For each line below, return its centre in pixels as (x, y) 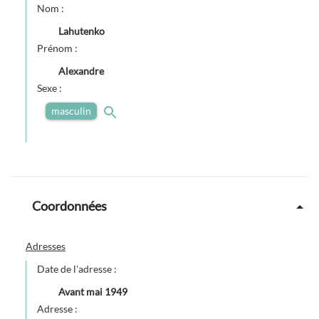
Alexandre (81, 71)
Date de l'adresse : (78, 268)
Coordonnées (69, 205)
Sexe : (50, 88)
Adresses (45, 246)
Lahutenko (81, 31)
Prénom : (58, 48)
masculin (71, 111)
